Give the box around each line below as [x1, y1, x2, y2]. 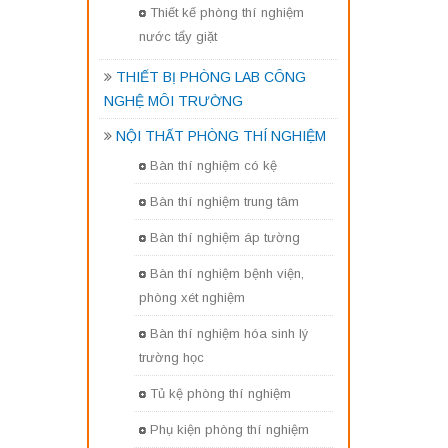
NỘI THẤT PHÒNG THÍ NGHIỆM [116, 128, 326, 144]
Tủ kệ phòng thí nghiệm [150, 386, 291, 401]
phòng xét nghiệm [139, 290, 245, 306]
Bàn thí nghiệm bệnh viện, [150, 266, 304, 281]
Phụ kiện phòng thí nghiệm [150, 422, 309, 437]
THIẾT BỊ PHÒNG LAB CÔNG [116, 69, 306, 85]
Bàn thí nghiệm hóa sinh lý [150, 326, 308, 341]
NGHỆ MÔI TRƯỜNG [104, 93, 243, 109]
